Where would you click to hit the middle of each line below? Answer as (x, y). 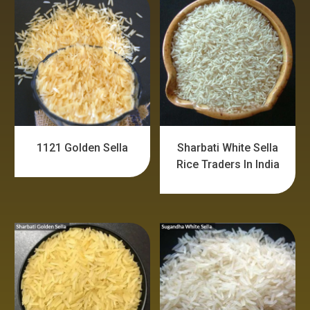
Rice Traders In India (228, 164)
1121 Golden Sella (83, 147)
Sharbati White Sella (228, 147)
